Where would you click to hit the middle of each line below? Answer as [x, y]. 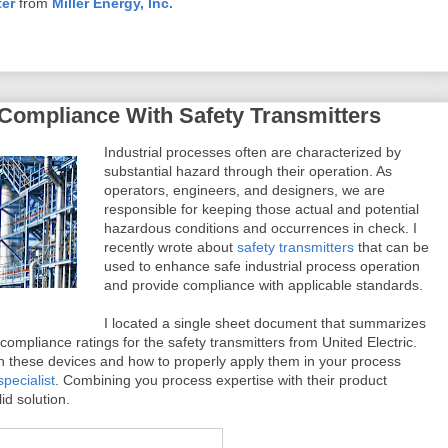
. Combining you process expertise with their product [221, 380]
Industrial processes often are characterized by [252, 152]
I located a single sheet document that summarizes [265, 323]
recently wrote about [170, 247]
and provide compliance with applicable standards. [263, 285]
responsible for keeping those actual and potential [261, 209]
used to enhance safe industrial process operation [262, 266]
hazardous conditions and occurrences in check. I [260, 228]
